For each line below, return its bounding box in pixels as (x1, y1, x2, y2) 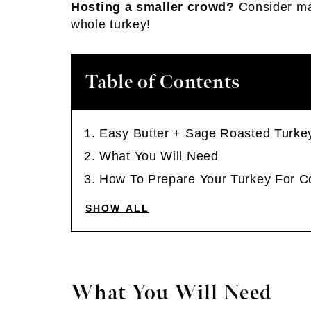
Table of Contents (85, 71, 240, 94)
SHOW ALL (85, 203, 149, 214)
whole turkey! (71, 17, 151, 31)
